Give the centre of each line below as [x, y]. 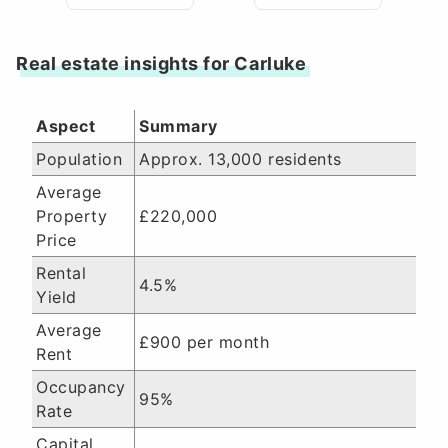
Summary [178, 126]
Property [72, 216]
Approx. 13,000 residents [240, 159]
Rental [61, 273]
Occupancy [81, 387]
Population [79, 159]
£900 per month [204, 342]
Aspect [66, 126]
